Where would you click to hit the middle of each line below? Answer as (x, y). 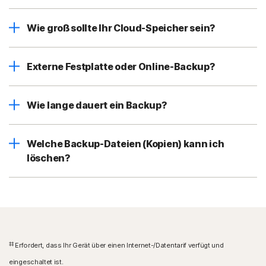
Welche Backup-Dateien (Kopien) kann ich (126, 144)
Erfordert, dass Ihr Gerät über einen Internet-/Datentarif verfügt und (118, 246)
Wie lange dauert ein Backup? (97, 105)
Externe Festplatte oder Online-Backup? (121, 67)
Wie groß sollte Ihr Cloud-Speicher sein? (121, 28)
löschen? (49, 158)
